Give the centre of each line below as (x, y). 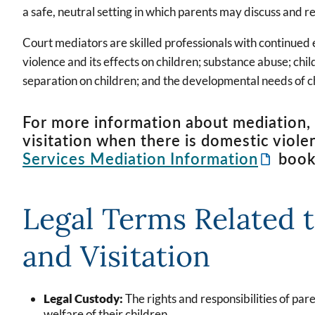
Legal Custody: (83, 298)
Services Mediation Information (140, 159)
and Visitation (117, 255)
